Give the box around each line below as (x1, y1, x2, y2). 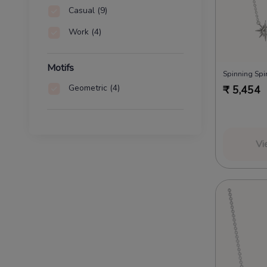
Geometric (68, 82, 107, 94)
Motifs (46, 61, 74, 74)
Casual (68, 5, 95, 17)
